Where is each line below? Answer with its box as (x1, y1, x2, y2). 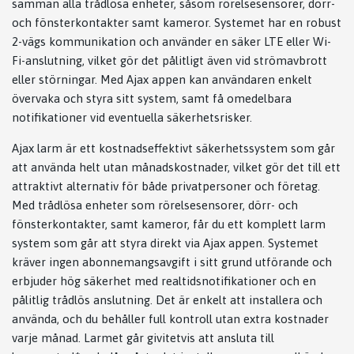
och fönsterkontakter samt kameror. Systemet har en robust (12, 16, 341, 30)
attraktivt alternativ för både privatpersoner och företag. (12, 179, 320, 194)
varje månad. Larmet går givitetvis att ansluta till (12, 331, 274, 345)
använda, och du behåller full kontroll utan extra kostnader (12, 312, 329, 326)
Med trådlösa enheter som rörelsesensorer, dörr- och (12, 198, 298, 213)
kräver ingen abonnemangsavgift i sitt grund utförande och (12, 255, 332, 269)
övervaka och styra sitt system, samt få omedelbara (12, 92, 292, 106)
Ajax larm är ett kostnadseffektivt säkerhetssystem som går (12, 141, 335, 156)
